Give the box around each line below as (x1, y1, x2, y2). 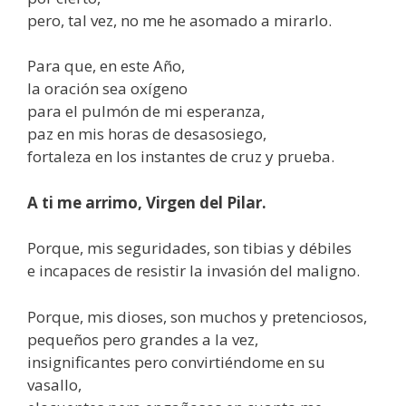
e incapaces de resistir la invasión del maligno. (27, 260, 360, 282)
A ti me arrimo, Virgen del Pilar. (27, 191, 266, 213)
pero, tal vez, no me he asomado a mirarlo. (27, 9, 332, 31)
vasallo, (27, 373, 82, 395)
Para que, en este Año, (27, 55, 185, 77)
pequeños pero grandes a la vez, (27, 328, 258, 350)
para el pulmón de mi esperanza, (27, 101, 265, 122)
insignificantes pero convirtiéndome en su (27, 351, 325, 372)
